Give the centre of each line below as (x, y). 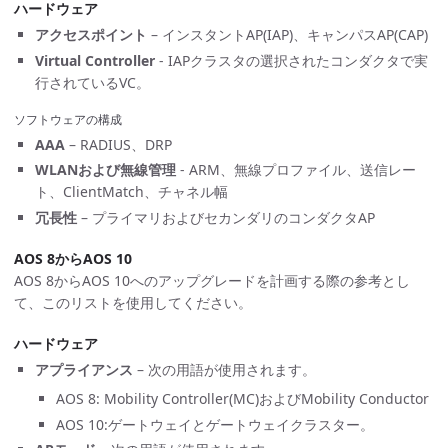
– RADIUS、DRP (118, 144)
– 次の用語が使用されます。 (224, 369)
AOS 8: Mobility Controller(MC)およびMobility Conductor (242, 398)
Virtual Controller (95, 60)
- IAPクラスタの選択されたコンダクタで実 (291, 60)
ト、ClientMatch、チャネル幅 (131, 191)
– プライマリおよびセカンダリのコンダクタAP (226, 217)
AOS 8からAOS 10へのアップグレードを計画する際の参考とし (212, 280)
